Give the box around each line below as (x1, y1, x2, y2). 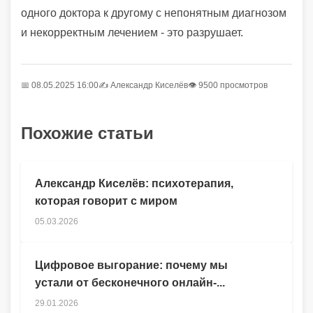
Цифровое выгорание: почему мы (35, 259, 228, 272)
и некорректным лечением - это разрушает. (21, 27, 243, 39)
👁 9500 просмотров (188, 80, 268, 91)
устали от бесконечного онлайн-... (35, 277, 225, 289)
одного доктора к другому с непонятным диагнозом (21, 7, 286, 20)
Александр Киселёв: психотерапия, (35, 177, 233, 190)
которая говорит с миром (35, 195, 177, 208)
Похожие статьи (21, 124, 154, 143)
